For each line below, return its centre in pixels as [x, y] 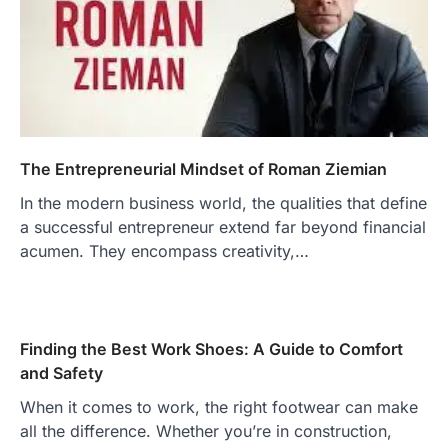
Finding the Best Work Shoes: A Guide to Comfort [211, 348]
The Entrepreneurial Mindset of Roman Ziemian [203, 168]
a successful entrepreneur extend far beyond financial [223, 226]
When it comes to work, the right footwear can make [219, 406]
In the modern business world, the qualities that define [223, 202]
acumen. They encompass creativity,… [164, 250]
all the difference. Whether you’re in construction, [206, 430]
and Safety [61, 372]
